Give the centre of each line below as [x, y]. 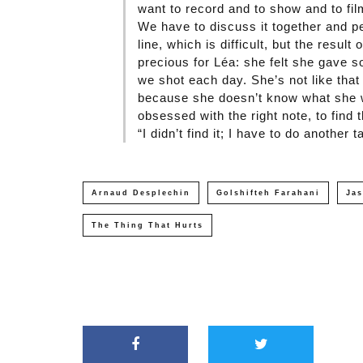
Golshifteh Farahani [268, 193]
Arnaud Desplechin [141, 193]
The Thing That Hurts [147, 225]
